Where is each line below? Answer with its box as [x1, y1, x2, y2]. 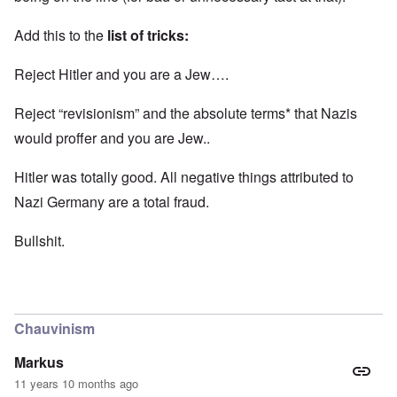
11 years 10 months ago [14, 374, 138, 392]
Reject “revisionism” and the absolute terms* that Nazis [14, 102, 357, 123]
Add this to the [14, 24, 107, 45]
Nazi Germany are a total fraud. [14, 191, 209, 212]
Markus [14, 351, 64, 372]
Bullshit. [14, 230, 65, 251]
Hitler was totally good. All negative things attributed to [14, 166, 354, 187]
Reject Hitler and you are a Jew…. [14, 63, 229, 84]
